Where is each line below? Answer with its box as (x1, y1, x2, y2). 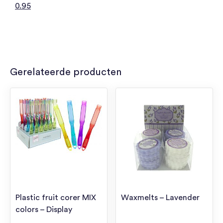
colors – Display (15, 205, 72, 214)
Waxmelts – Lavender (121, 193, 200, 202)
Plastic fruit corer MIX (15, 193, 96, 202)
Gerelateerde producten (10, 67, 121, 77)
